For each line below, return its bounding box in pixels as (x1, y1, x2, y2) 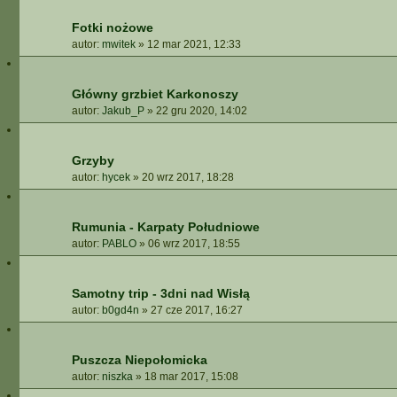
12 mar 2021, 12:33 (147, 38, 241, 51)
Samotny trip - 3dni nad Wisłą (72, 286, 250, 300)
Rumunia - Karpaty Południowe (72, 220, 260, 234)
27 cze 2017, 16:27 (151, 304, 243, 316)
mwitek (102, 38, 136, 51)
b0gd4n (102, 304, 139, 316)
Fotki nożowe (72, 20, 153, 35)
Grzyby (72, 153, 114, 167)
